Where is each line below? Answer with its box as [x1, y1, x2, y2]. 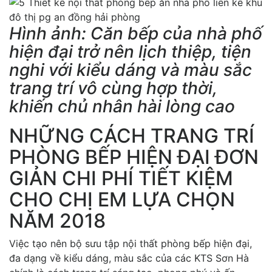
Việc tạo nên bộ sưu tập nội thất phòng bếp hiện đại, [9, 237, 252, 250]
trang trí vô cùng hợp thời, [9, 77, 217, 98]
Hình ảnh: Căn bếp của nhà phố [9, 22, 262, 44]
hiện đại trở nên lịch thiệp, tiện [9, 41, 251, 62]
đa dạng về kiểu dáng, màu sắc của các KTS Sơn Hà [9, 251, 249, 264]
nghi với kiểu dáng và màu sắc [9, 59, 252, 80]
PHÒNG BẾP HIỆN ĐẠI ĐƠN [9, 144, 259, 169]
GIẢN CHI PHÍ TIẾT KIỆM [9, 166, 233, 190]
